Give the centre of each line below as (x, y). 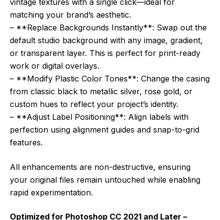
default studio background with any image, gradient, (106, 41)
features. (26, 143)
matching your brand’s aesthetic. (70, 15)
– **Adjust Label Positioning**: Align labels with (99, 117)
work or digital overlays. (55, 66)
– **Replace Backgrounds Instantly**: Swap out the (108, 28)
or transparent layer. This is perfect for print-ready (105, 53)
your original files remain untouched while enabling (105, 180)
